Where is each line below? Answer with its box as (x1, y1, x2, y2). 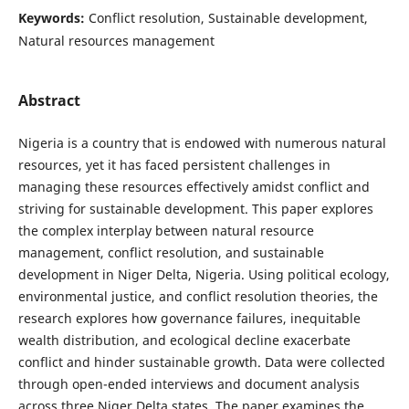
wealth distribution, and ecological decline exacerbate (17, 331, 351, 349)
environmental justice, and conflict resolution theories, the (17, 288, 378, 305)
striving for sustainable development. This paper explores (17, 200, 373, 217)
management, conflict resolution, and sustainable (17, 244, 324, 261)
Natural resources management (17, 31, 215, 49)
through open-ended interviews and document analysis (17, 375, 360, 393)
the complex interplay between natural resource (17, 222, 314, 239)
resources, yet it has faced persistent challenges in (17, 156, 330, 173)
